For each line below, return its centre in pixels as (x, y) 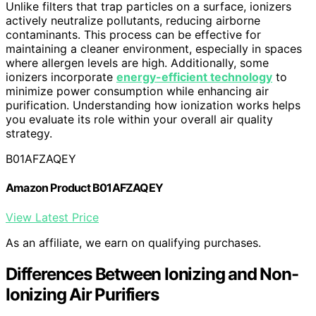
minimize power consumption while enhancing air (137, 91)
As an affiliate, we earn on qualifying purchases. (133, 242)
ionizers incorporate (61, 77)
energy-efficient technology (194, 77)
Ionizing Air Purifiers (82, 294)
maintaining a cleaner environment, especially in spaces (154, 49)
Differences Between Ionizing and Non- (152, 274)
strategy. (29, 134)
